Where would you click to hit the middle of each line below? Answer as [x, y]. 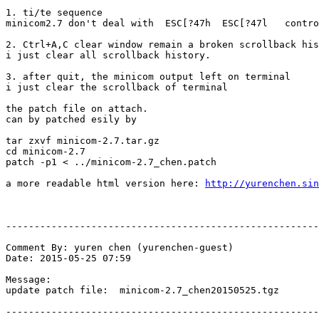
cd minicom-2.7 [46, 152]
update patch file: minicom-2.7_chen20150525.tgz [142, 291]
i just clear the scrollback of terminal [117, 88]
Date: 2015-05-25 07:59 [68, 258]
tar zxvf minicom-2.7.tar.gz [83, 141]
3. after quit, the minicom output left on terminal [148, 77]
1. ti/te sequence [54, 13]
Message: [28, 280]
